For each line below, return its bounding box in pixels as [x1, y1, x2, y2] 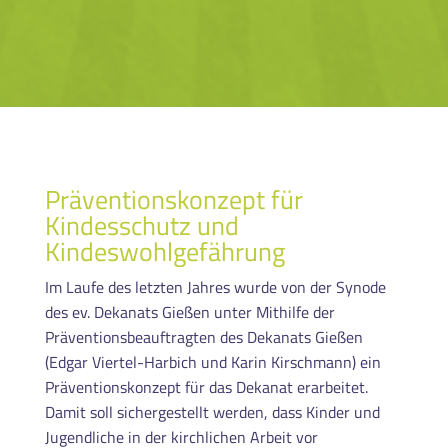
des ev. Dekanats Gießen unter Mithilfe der [44, 299, 335, 324]
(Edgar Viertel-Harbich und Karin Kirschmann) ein [44, 349, 381, 374]
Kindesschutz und [44, 205, 239, 245]
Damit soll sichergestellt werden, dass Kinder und [44, 399, 380, 424]
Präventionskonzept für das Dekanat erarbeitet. [44, 374, 368, 399]
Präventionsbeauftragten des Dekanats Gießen [44, 324, 363, 349]
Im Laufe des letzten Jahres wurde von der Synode [44, 274, 386, 299]
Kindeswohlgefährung [44, 231, 285, 271]
